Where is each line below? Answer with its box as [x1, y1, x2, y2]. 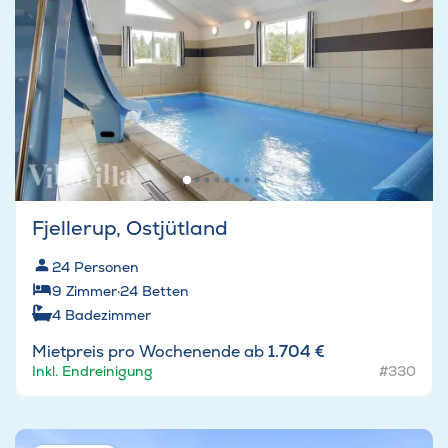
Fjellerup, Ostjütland [32, 215, 228, 242]
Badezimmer [65, 306, 151, 325]
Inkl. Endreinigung [32, 362, 153, 381]
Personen [74, 258, 139, 277]
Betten [142, 282, 189, 301]
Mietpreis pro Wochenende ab [32, 341, 268, 363]
